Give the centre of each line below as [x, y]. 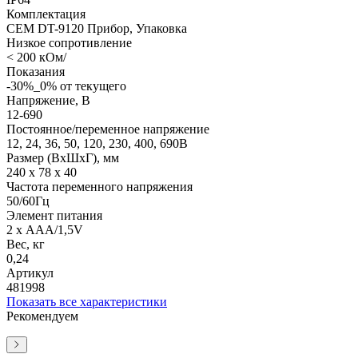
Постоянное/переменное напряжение [108, 129]
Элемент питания [54, 215]
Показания [36, 71]
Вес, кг [26, 244]
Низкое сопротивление [69, 42]
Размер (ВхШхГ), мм [63, 157]
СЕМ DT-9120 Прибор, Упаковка [97, 28]
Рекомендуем [42, 316]
